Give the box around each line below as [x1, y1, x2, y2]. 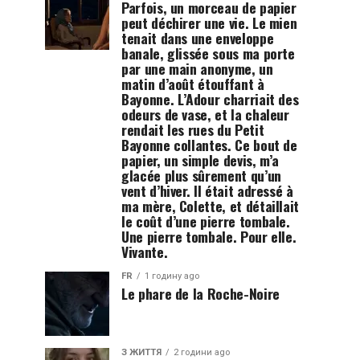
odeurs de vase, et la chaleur [121, 104, 289, 125]
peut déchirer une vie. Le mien [121, 12, 297, 33]
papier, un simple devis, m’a [121, 149, 280, 170]
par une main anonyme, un [121, 58, 273, 79]
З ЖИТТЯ [121, 347, 162, 358]
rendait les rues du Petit [121, 119, 264, 140]
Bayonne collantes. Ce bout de [121, 134, 297, 155]
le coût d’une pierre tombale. [121, 211, 290, 231]
